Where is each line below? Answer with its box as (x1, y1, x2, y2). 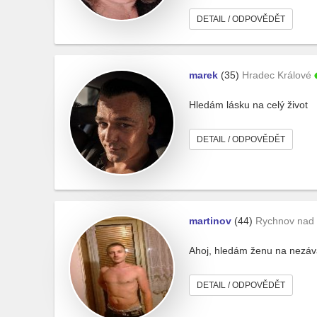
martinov (189, 215, 231, 226)
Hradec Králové (242, 69, 311, 81)
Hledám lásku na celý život (189, 99, 308, 110)
